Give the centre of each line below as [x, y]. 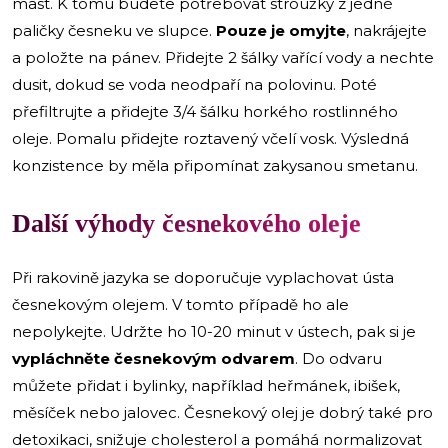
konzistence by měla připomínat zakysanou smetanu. [215, 165]
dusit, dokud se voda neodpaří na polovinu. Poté [194, 84]
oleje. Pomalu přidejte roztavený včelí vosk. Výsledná [210, 138]
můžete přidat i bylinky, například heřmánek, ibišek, [206, 385]
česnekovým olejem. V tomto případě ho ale [180, 304]
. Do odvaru [338, 358]
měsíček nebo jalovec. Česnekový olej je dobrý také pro [222, 412]
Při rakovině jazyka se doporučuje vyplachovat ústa [203, 277]
